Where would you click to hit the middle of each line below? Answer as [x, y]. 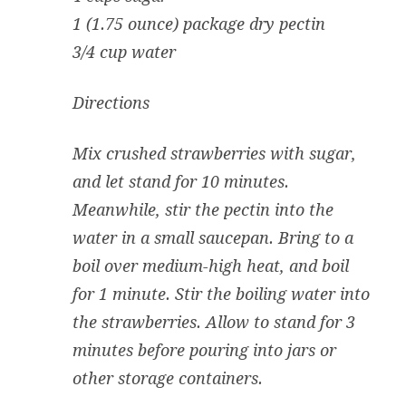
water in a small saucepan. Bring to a [213, 237]
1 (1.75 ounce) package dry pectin [199, 24]
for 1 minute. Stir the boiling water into [221, 294]
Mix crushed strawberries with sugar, [214, 153]
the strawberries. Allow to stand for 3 [214, 322]
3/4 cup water [124, 52]
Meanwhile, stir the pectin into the [203, 209]
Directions [111, 102]
